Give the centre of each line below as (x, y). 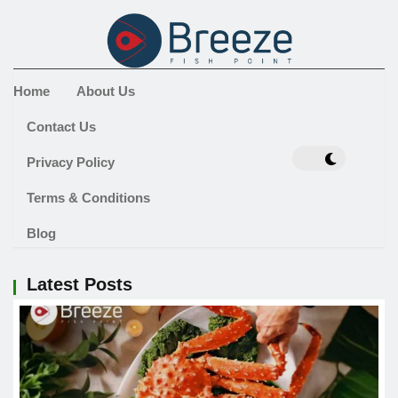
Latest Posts (80, 285)
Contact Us (61, 127)
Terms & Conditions (88, 198)
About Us (106, 92)
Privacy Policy (71, 163)
